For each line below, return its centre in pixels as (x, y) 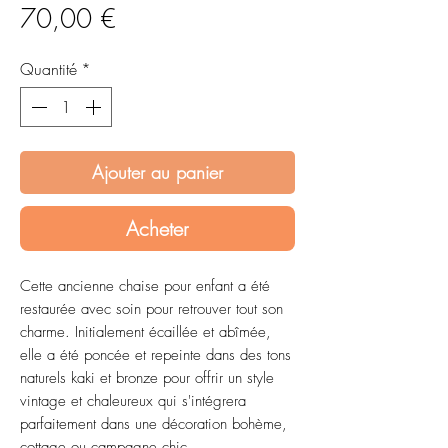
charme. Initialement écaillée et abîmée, (145, 332)
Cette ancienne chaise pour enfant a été (145, 286)
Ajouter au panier (157, 172)
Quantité (48, 69)
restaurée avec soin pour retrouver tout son (151, 309)
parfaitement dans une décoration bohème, (153, 424)
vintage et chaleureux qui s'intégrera (133, 401)
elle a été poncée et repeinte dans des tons (155, 355)
